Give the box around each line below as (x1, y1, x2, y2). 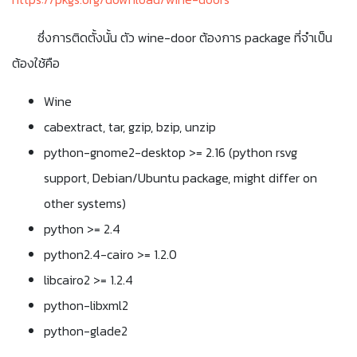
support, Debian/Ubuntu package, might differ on (44, 167, 317, 187)
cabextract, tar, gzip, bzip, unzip (44, 116, 216, 136)
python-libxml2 (44, 295, 128, 315)
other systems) (44, 193, 126, 213)
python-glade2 (44, 320, 127, 340)
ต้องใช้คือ (12, 53, 60, 73)
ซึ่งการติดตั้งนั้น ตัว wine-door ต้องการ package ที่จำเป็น (37, 27, 332, 47)
